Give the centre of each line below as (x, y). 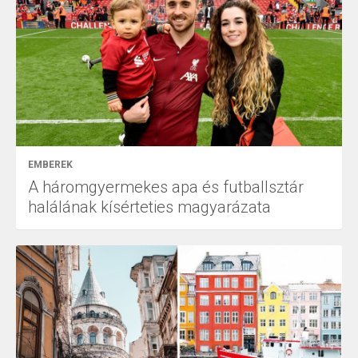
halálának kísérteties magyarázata (149, 207)
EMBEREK (50, 164)
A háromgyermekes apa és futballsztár (166, 187)
